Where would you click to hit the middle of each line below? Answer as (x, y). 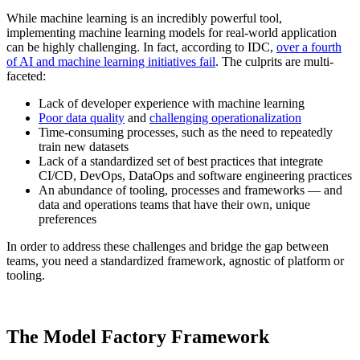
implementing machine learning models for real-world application (172, 33)
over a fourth (309, 47)
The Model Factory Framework (138, 337)
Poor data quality (82, 118)
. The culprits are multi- (274, 62)
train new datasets (84, 147)
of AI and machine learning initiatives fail (111, 62)
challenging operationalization (225, 118)
